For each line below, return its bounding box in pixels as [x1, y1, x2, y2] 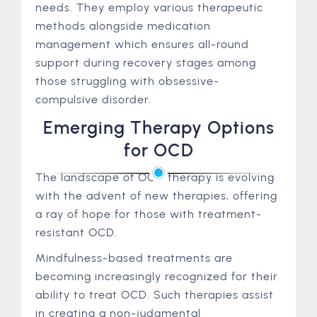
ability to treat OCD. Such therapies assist [35, 288, 274, 301]
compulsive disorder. [35, 93, 151, 106]
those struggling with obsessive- [35, 74, 219, 88]
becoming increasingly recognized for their [35, 270, 278, 283]
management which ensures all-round [35, 38, 249, 51]
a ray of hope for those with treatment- [35, 207, 262, 221]
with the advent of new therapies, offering [35, 189, 277, 202]
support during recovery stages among [35, 56, 256, 69]
